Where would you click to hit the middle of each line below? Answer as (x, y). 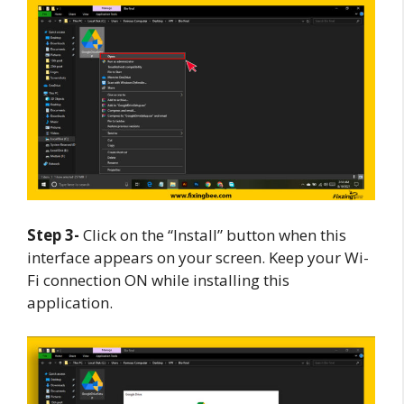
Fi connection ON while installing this (158, 280)
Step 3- (53, 234)
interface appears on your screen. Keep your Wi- (198, 257)
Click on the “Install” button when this (213, 234)
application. (70, 302)
